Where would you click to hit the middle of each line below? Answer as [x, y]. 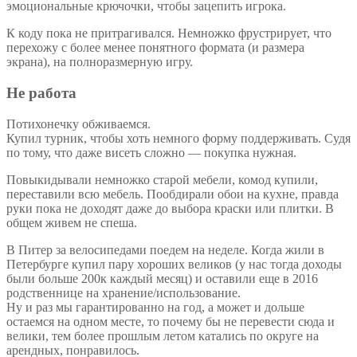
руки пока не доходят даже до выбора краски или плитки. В [170, 208]
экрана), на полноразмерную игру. [100, 62]
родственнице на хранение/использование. [124, 292]
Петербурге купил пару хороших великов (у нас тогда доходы [174, 264]
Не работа [41, 92]
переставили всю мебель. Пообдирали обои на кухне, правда [173, 194]
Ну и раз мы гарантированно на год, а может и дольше [155, 307]
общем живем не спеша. [72, 222]
